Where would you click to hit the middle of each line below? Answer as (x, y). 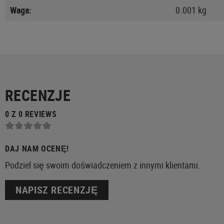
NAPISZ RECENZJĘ (57, 190)
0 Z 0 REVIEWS (31, 114)
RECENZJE (38, 95)
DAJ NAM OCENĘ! (37, 149)
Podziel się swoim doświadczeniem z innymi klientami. (103, 165)
